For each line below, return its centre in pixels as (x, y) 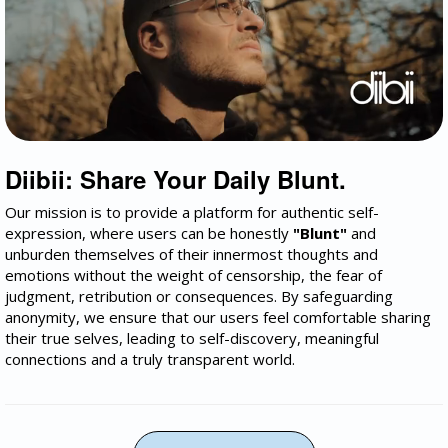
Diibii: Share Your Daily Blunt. (175, 179)
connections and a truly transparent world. (150, 359)
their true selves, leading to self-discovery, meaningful (192, 338)
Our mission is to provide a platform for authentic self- (192, 212)
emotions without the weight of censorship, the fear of (193, 275)
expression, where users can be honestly (149, 233)
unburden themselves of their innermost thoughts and (191, 254)
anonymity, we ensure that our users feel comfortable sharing (218, 317)
